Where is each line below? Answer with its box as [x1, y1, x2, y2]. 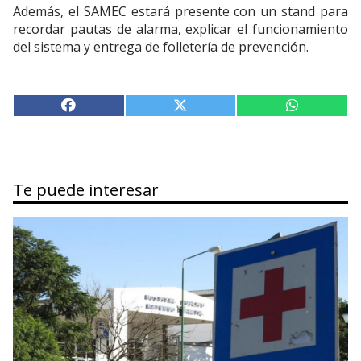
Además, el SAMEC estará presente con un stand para [13, 2, 348, 21]
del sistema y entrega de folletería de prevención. [13, 38, 309, 56]
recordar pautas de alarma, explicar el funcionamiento [13, 20, 348, 39]
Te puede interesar [13, 179, 159, 201]
